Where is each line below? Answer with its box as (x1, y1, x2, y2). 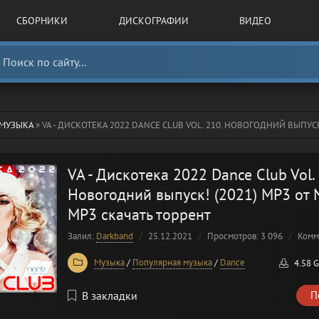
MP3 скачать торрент (68, 204, 211, 224)
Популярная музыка (132, 256, 212, 268)
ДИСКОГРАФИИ (118, 14, 189, 27)
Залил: (68, 230, 96, 242)
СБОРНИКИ (16, 14, 68, 27)
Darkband (96, 230, 133, 242)
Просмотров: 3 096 (207, 230, 283, 242)
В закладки (82, 288, 137, 303)
